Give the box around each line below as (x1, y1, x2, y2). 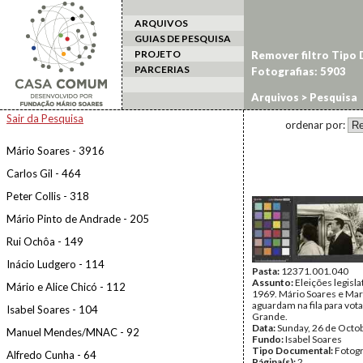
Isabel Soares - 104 (6, 303, 98, 316)
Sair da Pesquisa (6, 112, 83, 125)
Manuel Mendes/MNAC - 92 (6, 326, 139, 339)
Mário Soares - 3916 (6, 144, 105, 157)
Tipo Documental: (252, 344, 335, 357)
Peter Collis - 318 (6, 190, 89, 203)
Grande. (252, 310, 288, 322)
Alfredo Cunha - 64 (6, 348, 96, 361)
